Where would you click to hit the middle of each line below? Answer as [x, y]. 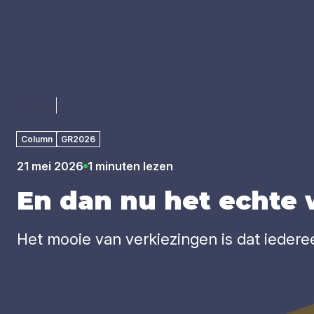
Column [37, 139]
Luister [39, 107]
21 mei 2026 [50, 166]
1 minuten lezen [130, 166]
